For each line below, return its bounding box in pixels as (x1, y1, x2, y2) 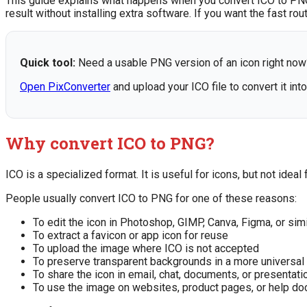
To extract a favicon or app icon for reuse (33, 228, 228, 242)
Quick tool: (20, 56, 75, 69)
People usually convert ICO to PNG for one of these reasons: (5, 191, 297, 205)
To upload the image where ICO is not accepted (33, 241, 259, 255)
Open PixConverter (20, 79, 110, 93)
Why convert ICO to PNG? (5, 132, 214, 154)
